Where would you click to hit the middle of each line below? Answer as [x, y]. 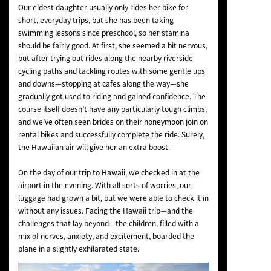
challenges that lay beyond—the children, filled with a [108, 223]
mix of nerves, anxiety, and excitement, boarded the [106, 236]
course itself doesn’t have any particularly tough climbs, [112, 109]
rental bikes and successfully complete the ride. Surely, [111, 134]
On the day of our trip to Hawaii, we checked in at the [109, 172]
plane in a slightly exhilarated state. [78, 248]
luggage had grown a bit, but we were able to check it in [113, 198]
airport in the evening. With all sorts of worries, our [104, 185]
